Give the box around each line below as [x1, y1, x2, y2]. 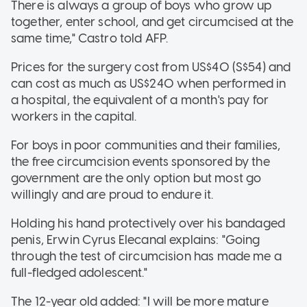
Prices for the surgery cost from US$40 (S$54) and [11, 60, 291, 75]
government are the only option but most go [11, 171, 262, 186]
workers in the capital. [11, 109, 137, 125]
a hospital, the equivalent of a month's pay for [11, 93, 269, 108]
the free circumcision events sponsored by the [11, 154, 270, 170]
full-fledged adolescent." [11, 265, 147, 281]
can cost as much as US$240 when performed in [11, 76, 286, 92]
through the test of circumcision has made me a [11, 249, 282, 265]
